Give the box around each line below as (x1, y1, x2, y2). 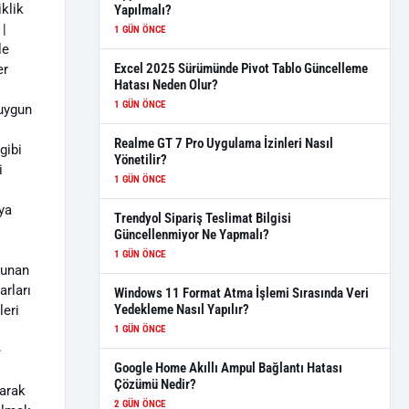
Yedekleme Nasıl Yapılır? (114, 301, 249, 318)
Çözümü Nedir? (114, 376, 196, 393)
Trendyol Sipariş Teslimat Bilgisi (114, 210, 291, 226)
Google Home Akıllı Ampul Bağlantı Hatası (114, 360, 342, 376)
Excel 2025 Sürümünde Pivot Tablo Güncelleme (114, 60, 368, 77)
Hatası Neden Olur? (114, 77, 218, 93)
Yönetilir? (114, 152, 167, 168)
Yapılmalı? (114, 2, 172, 18)
